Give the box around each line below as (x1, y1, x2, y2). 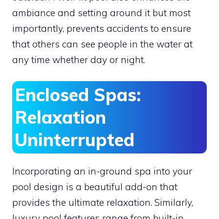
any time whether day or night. (12, 53, 145, 66)
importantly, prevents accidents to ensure (12, 22, 191, 34)
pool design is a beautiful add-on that (12, 181, 177, 193)
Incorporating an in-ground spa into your (12, 165, 192, 177)
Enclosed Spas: (15, 84, 141, 106)
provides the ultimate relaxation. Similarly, (12, 197, 193, 208)
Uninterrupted (15, 129, 134, 151)
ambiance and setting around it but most (12, 6, 191, 19)
